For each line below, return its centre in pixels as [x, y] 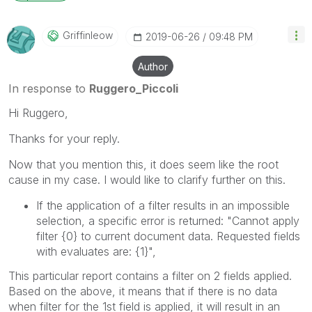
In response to [49, 88]
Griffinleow [88, 35]
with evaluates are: [84, 251]
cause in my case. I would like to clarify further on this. [149, 179]
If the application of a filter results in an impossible [163, 205]
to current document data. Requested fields [190, 236]
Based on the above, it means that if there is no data [143, 291]
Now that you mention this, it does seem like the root [143, 164]
